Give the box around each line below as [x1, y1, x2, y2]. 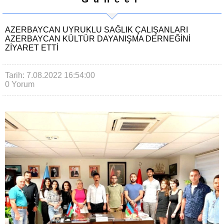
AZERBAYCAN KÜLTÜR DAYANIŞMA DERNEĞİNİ [5, 34, 190, 43]
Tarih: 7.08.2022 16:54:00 [5, 71, 95, 79]
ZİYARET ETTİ [5, 43, 58, 52]
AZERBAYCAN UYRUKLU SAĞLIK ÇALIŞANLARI [5, 25, 188, 34]
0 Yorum [5, 80, 34, 88]
